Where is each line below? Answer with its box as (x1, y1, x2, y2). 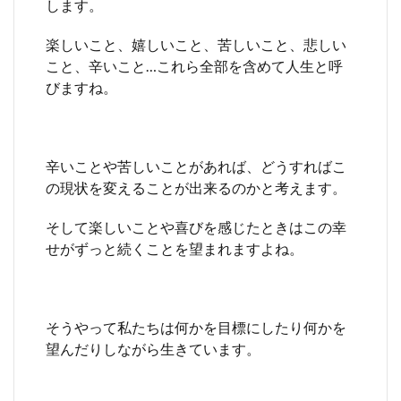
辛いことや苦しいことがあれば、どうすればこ (46, 157, 346, 175)
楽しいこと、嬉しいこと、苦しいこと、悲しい (46, 35, 346, 53)
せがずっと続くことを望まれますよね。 (46, 239, 303, 257)
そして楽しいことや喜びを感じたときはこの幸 (46, 218, 346, 235)
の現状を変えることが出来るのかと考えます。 (46, 178, 346, 196)
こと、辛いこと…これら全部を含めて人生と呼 (46, 56, 343, 74)
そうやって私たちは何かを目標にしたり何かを (46, 318, 346, 336)
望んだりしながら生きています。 (46, 339, 260, 357)
